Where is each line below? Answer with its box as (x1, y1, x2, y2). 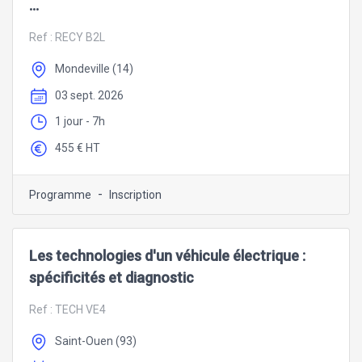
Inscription (109, 188, 162, 202)
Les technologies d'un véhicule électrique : (29, 247, 305, 265)
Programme (29, 188, 91, 202)
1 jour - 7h (55, 115, 105, 128)
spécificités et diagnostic (29, 269, 194, 287)
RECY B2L (55, 31, 105, 44)
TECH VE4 (55, 303, 106, 317)
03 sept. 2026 (55, 88, 124, 102)
